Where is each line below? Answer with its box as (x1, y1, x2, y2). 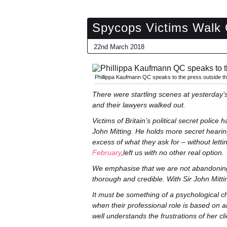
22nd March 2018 (94, 43, 144, 51)
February (92, 148, 121, 157)
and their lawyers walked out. (92, 101, 185, 109)
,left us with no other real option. (121, 148, 224, 157)
